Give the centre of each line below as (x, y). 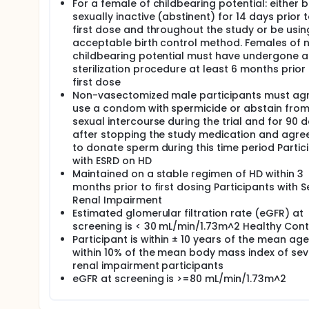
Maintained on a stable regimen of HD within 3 (188, 174)
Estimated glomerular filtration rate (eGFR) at (188, 213)
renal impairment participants (148, 266)
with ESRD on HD (112, 161)
